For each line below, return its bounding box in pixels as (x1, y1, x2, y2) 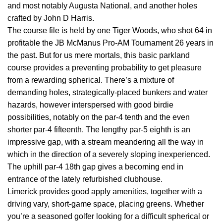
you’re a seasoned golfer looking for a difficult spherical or (7, 212, 209, 221)
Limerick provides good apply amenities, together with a (7, 187, 202, 196)
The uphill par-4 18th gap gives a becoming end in (7, 163, 183, 171)
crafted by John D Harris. (7, 14, 94, 23)
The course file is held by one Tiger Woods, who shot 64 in (7, 26, 212, 35)
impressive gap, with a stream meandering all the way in (7, 138, 204, 147)
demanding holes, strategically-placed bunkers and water (7, 88, 208, 97)
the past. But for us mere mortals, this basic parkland (7, 51, 190, 60)
